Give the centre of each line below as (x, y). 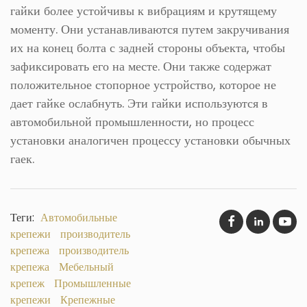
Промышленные (93, 283)
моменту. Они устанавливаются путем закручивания (150, 29)
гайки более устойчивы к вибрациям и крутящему (144, 11)
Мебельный (86, 267)
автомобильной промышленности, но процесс (132, 122)
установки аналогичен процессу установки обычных (150, 140)
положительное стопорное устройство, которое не (143, 85)
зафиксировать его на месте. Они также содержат (141, 66)
